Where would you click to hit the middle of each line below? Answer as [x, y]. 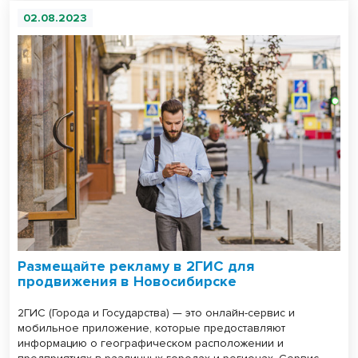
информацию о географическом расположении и [151, 343]
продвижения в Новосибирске [127, 281]
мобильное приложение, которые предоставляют [151, 328]
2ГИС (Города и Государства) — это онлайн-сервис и [156, 312]
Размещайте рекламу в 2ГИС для [136, 266]
